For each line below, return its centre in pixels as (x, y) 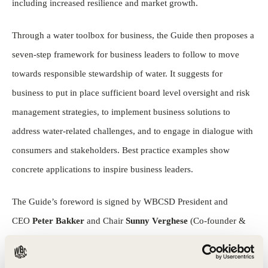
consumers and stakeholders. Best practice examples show (121, 150)
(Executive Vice (205, 259)
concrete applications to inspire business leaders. (103, 170)
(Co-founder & (217, 221)
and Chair (105, 221)
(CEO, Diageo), (184, 240)
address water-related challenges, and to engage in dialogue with (133, 131)
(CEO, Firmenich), (83, 259)
